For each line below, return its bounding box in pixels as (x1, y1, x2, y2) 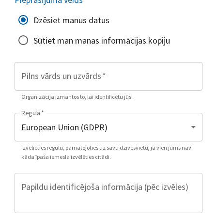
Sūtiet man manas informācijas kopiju (33, 34, 170, 46)
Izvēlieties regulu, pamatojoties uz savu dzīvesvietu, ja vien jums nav (21, 143, 191, 151)
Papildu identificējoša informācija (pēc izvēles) (21, 181, 188, 192)
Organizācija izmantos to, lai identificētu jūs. (21, 93, 133, 100)
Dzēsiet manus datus (33, 14, 109, 26)
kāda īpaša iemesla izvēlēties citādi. (21, 153, 111, 160)
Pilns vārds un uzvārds (21, 70, 101, 82)
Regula (21, 108, 40, 117)
